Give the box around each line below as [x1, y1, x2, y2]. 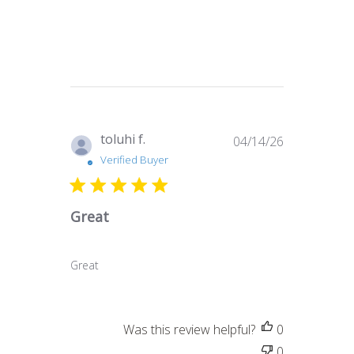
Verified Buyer [100, 152, 169, 167]
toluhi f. [100, 130, 146, 148]
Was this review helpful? [123, 320, 255, 338]
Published [283, 129, 341, 147]
